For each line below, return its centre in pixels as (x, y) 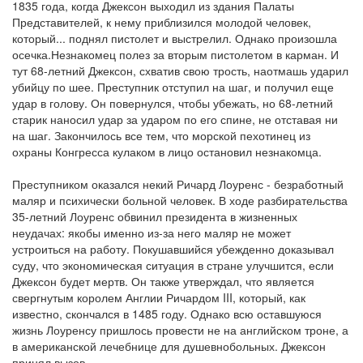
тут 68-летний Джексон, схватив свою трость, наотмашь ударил (180, 70)
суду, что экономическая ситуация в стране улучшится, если (173, 265)
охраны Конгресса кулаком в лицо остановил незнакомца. (167, 152)
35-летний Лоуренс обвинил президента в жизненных (155, 216)
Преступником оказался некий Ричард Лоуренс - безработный (178, 184)
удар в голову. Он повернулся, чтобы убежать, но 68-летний (173, 103)
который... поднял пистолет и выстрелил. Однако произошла (175, 38)
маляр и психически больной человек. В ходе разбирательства (180, 200)
